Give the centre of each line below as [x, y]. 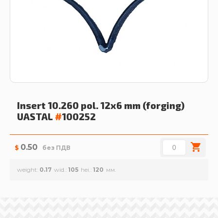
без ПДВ [56, 148]
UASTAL [35, 117]
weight [27, 170]
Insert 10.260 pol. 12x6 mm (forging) [101, 105]
